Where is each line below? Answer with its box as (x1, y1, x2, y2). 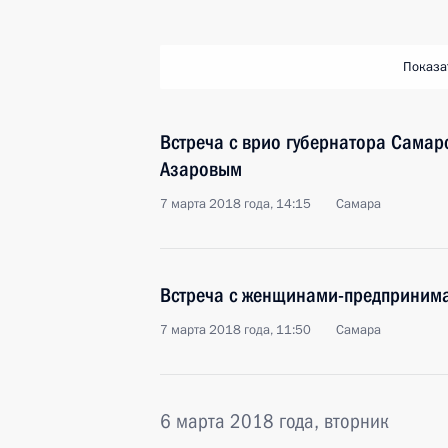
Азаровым (160, 157, 242, 181)
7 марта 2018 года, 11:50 (160, 321, 311, 339)
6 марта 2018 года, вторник (160, 409, 389, 433)
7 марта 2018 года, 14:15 (160, 195, 311, 213)
